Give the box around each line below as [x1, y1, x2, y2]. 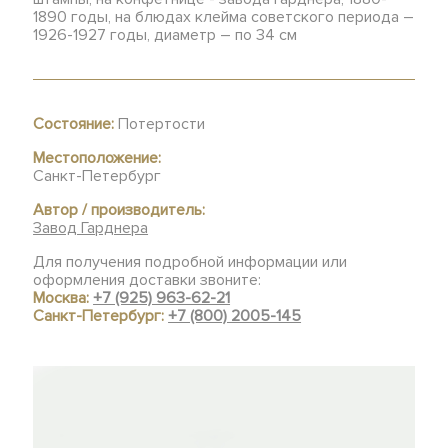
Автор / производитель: [33, 200, 206, 220]
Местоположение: [33, 148, 162, 168]
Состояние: [33, 114, 115, 134]
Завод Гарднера [33, 218, 149, 238]
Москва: [33, 288, 94, 308]
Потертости [114, 114, 206, 134]
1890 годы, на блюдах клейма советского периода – [33, 7, 415, 27]
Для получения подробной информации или [33, 252, 348, 272]
